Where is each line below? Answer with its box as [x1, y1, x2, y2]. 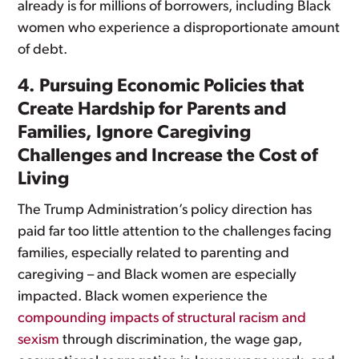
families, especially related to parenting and [18, 246, 290, 261]
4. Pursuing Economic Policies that [18, 78, 305, 96]
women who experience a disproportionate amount [18, 21, 341, 36]
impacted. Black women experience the [18, 289, 268, 305]
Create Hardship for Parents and [18, 101, 287, 119]
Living [18, 171, 70, 189]
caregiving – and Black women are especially [18, 268, 297, 283]
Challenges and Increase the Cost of [18, 147, 318, 166]
